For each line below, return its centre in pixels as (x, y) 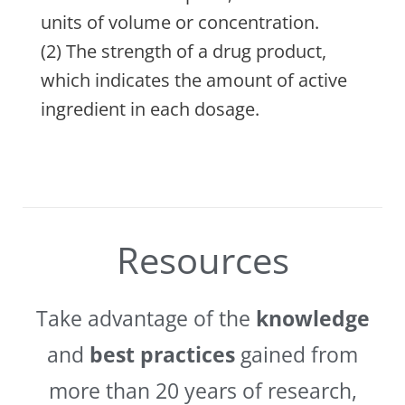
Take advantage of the (146, 319)
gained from (297, 355)
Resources (202, 260)
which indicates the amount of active (194, 80)
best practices (162, 355)
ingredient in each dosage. (150, 109)
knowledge (312, 319)
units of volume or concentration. (180, 23)
